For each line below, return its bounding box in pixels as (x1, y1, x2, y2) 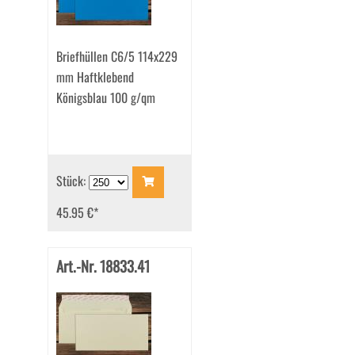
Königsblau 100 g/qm (55, 88, 155, 108)
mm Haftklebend (55, 67, 134, 87)
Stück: (55, 170, 89, 190)
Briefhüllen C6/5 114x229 (55, 47, 177, 67)
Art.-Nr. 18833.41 (55, 255, 150, 277)
